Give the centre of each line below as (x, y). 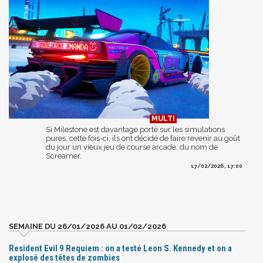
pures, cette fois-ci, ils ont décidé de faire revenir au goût (143, 138)
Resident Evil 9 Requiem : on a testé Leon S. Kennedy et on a (120, 248)
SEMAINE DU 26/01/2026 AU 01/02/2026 (87, 226)
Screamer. (64, 156)
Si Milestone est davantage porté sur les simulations (135, 129)
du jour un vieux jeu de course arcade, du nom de (132, 147)
